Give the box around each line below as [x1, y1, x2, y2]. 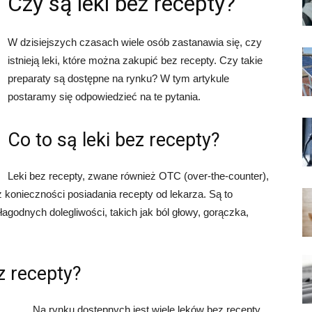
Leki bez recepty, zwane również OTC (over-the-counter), [8, 170, 269, 182]
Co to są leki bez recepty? [8, 129, 220, 151]
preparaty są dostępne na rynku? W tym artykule [8, 72, 229, 84]
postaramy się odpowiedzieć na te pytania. [8, 91, 201, 102]
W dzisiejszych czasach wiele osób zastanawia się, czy [8, 36, 262, 48]
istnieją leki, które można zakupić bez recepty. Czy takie [8, 54, 263, 66]
